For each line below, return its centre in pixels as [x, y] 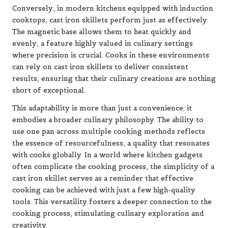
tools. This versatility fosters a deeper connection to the [112, 202]
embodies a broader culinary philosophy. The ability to [108, 120]
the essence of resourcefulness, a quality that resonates [111, 144]
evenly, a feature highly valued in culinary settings [103, 44]
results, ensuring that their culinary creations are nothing [114, 79]
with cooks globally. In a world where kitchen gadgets [107, 155]
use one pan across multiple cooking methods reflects [109, 132]
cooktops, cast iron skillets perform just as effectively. [110, 20]
